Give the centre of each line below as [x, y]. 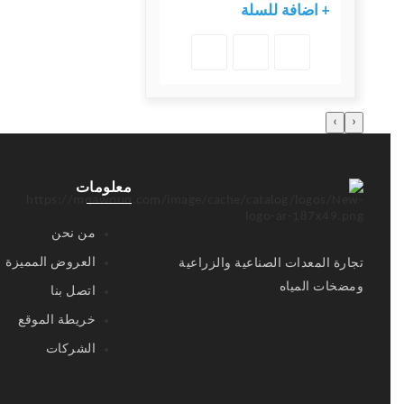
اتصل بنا [73, 292]
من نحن [74, 234]
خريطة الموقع [57, 321]
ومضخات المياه [321, 288]
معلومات [104, 189]
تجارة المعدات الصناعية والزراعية [271, 264]
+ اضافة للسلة [285, 12]
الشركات [71, 350]
